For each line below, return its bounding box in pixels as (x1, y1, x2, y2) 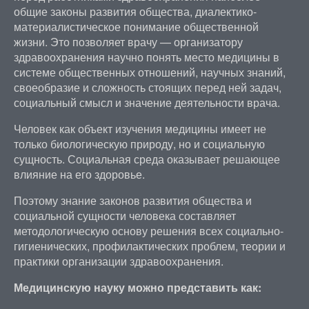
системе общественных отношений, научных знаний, (13, 63, 286, 80)
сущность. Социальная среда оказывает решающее (13, 150, 280, 167)
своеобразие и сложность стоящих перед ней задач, (13, 79, 281, 95)
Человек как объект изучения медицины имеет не (13, 120, 266, 137)
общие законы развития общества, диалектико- (13, 3, 257, 19)
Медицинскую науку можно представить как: (13, 279, 261, 295)
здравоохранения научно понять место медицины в (13, 48, 279, 65)
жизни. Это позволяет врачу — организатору (13, 33, 243, 50)
